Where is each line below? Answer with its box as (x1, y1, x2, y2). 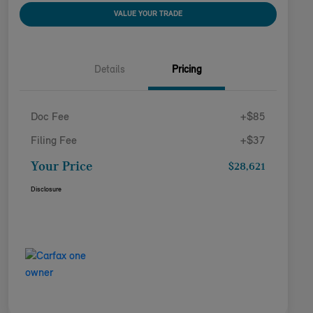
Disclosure (31, 185, 61, 194)
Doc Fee (31, 111, 69, 123)
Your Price (31, 159, 92, 174)
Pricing (171, 64, 202, 75)
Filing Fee (31, 135, 77, 147)
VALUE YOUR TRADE (114, 10, 182, 18)
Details (94, 64, 125, 75)
